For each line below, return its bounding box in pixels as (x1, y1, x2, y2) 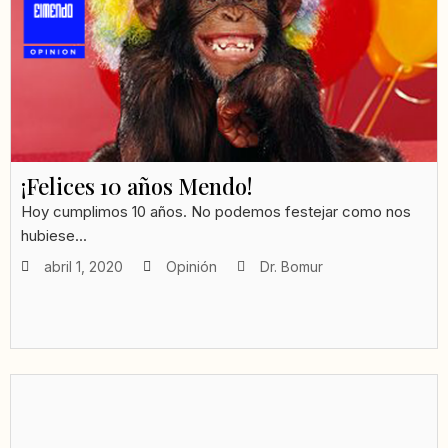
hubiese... (21, 226, 87, 246)
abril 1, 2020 (44, 258, 123, 276)
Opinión (166, 258, 217, 276)
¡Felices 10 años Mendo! (21, 171, 252, 202)
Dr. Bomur (260, 258, 323, 276)
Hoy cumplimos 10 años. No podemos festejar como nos (21, 202, 411, 222)
